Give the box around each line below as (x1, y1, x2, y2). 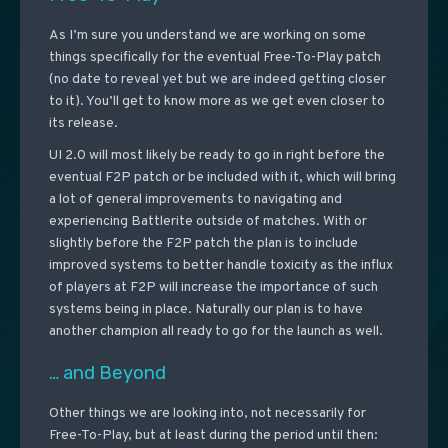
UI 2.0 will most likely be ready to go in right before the (48, 147, 385, 165)
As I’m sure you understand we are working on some (48, 27, 366, 45)
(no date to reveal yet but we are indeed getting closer (48, 71, 386, 89)
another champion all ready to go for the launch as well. (48, 323, 383, 341)
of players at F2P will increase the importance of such (48, 279, 378, 297)
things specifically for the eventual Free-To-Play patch (48, 49, 381, 67)
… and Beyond (48, 362, 166, 385)
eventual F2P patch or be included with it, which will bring (48, 169, 396, 187)
